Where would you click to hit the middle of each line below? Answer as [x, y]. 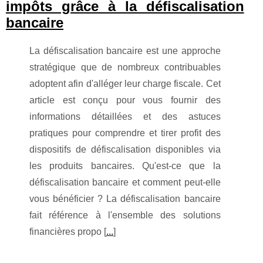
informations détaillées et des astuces [125, 116]
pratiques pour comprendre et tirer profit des [125, 133]
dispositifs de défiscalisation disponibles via [125, 149]
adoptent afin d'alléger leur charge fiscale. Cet [125, 83]
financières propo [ [68, 231]
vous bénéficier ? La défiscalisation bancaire [125, 198]
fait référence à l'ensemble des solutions [125, 215]
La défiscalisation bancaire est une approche [125, 50]
